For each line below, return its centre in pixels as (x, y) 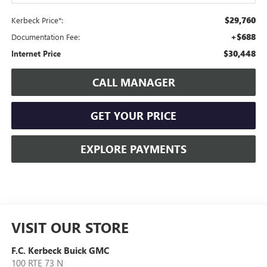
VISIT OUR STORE (70, 227)
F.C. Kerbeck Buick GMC (60, 250)
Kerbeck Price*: (37, 20)
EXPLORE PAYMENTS (133, 149)
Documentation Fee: (45, 36)
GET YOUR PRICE (133, 115)
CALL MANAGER (133, 82)
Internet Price (36, 53)
